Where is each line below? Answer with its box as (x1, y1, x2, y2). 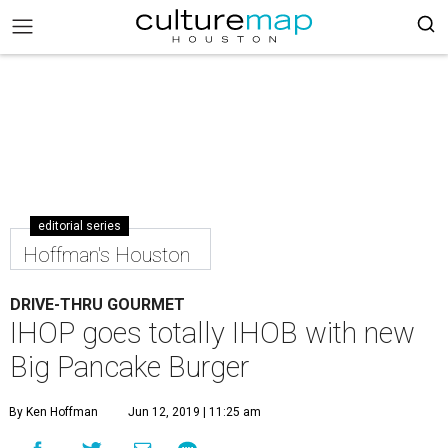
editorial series (38, 219, 121, 233)
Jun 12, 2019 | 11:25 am (128, 405, 261, 419)
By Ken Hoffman (9, 405, 98, 419)
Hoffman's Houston (23, 243, 190, 267)
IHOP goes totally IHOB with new (10, 316, 415, 350)
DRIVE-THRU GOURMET (10, 295, 185, 314)
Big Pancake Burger (10, 350, 249, 384)
